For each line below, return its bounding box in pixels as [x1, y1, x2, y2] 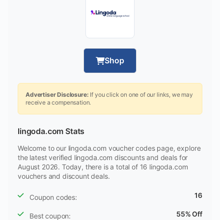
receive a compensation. [26, 99, 91, 106]
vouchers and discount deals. [18, 172, 110, 180]
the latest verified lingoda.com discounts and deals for [18, 153, 188, 162]
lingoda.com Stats [18, 126, 85, 136]
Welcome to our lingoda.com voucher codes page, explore [18, 144, 201, 152]
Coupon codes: [29, 193, 77, 201]
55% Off [176, 210, 202, 218]
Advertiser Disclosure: [26, 91, 89, 98]
